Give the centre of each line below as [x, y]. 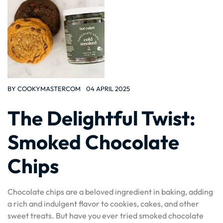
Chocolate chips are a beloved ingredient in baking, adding [110, 192]
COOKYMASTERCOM [49, 89]
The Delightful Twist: [102, 118]
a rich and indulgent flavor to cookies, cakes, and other [103, 204]
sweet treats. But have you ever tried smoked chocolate [106, 216]
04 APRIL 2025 [108, 89]
